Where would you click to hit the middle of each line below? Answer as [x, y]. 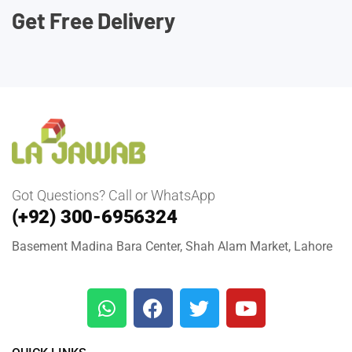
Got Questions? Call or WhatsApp [114, 196]
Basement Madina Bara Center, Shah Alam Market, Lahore [172, 247]
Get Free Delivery [93, 20]
